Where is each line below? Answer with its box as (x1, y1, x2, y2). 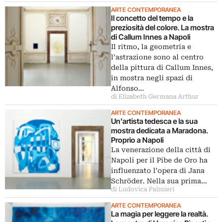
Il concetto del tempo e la (111, 13, 193, 23)
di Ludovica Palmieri (111, 186, 174, 193)
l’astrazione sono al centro (111, 53, 204, 61)
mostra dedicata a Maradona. (111, 126, 208, 135)
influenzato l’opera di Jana (111, 166, 205, 174)
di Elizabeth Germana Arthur (111, 93, 199, 100)
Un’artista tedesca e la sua (111, 116, 198, 126)
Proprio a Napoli (111, 135, 164, 145)
